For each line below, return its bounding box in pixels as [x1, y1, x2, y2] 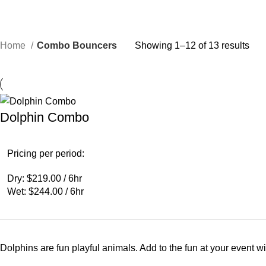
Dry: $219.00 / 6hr [7, 173, 82, 184]
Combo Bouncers [37, 40, 117, 50]
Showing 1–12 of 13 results [135, 40, 249, 50]
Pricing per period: [7, 148, 84, 159]
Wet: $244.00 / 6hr [7, 186, 84, 197]
